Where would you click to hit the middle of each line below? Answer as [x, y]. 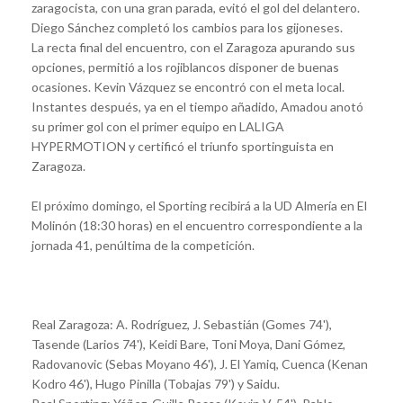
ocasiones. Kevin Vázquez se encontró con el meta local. [188, 86]
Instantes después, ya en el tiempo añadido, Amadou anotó [197, 106]
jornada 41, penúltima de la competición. [143, 245]
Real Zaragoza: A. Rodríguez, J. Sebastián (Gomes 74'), [182, 324]
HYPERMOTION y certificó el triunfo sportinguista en [183, 146]
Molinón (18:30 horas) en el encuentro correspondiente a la [197, 225]
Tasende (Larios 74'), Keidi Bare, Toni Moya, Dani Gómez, [188, 344]
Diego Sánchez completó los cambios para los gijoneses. [187, 27]
